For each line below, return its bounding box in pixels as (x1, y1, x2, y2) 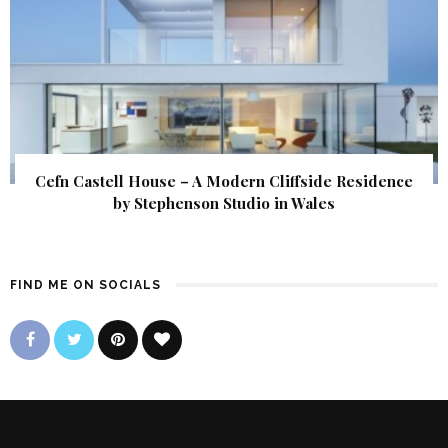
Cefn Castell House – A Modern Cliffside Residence (35, 171, 413, 192)
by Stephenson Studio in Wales (113, 193, 335, 214)
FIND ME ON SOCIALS (10, 278, 161, 293)
